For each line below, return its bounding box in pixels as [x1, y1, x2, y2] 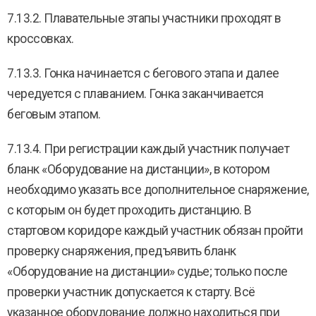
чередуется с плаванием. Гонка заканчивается [7, 87, 264, 101]
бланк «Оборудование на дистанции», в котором [7, 162, 269, 176]
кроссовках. [7, 32, 74, 46]
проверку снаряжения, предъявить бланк [7, 244, 236, 258]
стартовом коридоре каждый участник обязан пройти [7, 224, 303, 238]
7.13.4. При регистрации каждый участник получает [7, 142, 289, 156]
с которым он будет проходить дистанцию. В [7, 203, 252, 217]
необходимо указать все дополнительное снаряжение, [7, 183, 309, 197]
